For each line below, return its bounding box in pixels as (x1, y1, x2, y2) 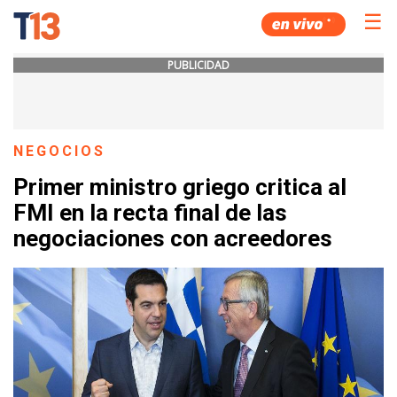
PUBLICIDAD (167, 58, 230, 73)
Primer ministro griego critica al (13, 174, 346, 201)
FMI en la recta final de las (13, 199, 287, 227)
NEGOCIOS (13, 143, 106, 160)
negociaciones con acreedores (13, 225, 332, 253)
